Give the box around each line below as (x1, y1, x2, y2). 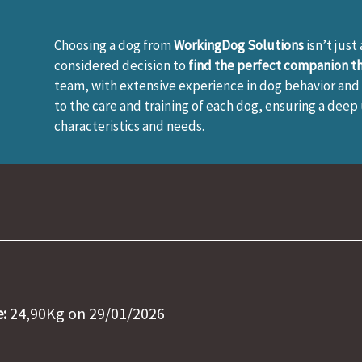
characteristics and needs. (54, 117, 205, 135)
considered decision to (54, 57, 189, 74)
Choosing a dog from (54, 36, 175, 54)
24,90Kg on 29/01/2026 (6, 303, 165, 324)
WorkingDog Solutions (174, 36, 305, 54)
